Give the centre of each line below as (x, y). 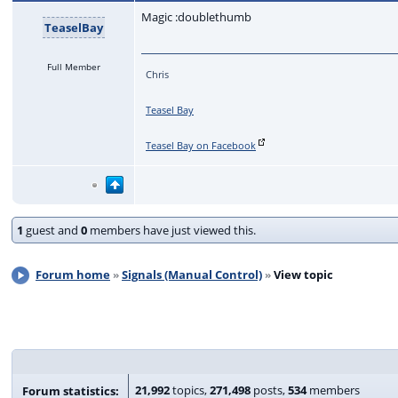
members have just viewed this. (171, 230)
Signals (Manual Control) (192, 274)
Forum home (73, 274)
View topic (303, 274)
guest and (52, 230)
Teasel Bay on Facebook (201, 145)
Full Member (73, 66)
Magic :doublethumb (196, 16)
